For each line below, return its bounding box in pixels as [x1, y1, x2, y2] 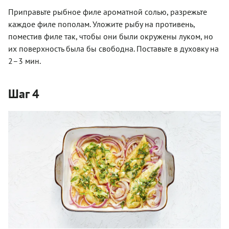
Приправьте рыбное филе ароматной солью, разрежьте [8, 7, 207, 17]
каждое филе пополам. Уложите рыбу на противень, [8, 19, 195, 30]
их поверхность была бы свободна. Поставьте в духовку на [8, 43, 219, 54]
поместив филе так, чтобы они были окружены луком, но [8, 31, 213, 42]
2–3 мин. [8, 56, 41, 66]
